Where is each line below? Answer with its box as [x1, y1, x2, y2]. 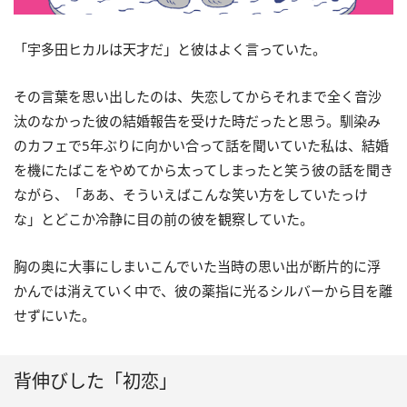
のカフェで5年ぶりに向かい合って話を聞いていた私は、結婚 [14, 135, 389, 154]
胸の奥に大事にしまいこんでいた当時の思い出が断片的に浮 [14, 256, 381, 275]
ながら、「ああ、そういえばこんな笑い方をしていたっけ [14, 184, 368, 203]
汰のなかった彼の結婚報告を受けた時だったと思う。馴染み [14, 111, 381, 130]
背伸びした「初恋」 [14, 368, 177, 393]
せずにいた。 [14, 305, 95, 324]
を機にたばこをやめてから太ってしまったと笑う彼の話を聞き [14, 160, 393, 179]
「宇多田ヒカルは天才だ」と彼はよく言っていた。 [14, 39, 326, 58]
